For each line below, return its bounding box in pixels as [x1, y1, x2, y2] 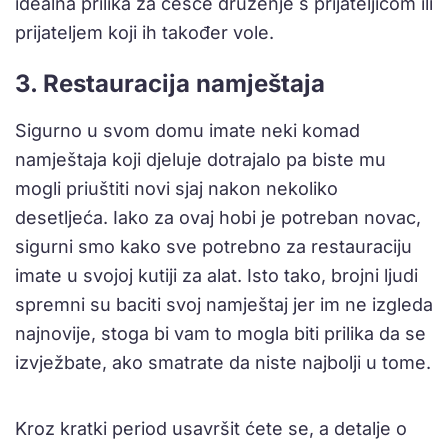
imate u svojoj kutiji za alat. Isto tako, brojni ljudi [15, 265, 418, 287]
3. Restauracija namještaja [15, 69, 325, 99]
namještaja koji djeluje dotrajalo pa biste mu [15, 149, 386, 171]
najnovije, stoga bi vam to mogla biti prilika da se [15, 323, 426, 345]
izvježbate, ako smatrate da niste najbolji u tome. [15, 352, 431, 374]
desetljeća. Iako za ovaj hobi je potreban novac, [15, 207, 421, 229]
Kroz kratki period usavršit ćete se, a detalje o [15, 418, 407, 440]
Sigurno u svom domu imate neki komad [15, 120, 360, 142]
